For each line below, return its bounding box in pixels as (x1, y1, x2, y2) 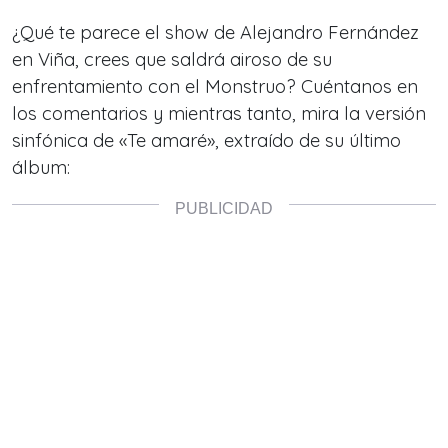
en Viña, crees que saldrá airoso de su (12, 48, 332, 72)
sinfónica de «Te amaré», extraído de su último (12, 129, 401, 153)
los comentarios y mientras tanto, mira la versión (12, 102, 426, 126)
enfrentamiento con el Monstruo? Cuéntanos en (12, 75, 418, 99)
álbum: (12, 156, 70, 180)
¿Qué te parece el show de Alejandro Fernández (12, 21, 419, 45)
